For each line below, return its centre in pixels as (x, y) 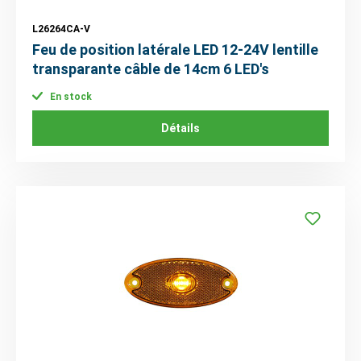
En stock (70, 97)
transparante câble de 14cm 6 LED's (151, 68)
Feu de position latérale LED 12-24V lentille (175, 49)
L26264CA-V (61, 29)
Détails (180, 129)
